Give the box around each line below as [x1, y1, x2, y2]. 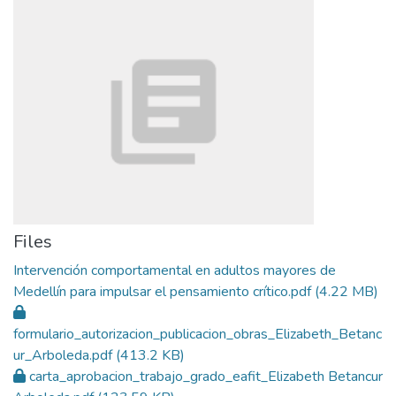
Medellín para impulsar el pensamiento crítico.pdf [13, 282, 311, 301]
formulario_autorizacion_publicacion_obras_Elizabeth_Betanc [13, 324, 382, 344]
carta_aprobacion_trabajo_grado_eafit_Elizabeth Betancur [29, 367, 383, 386]
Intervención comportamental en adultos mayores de [13, 261, 336, 280]
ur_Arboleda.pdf [13, 346, 112, 365]
